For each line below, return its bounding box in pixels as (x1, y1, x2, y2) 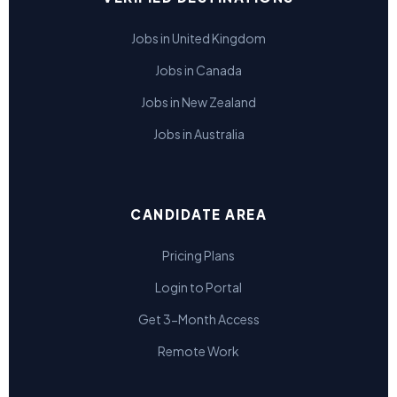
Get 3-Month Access (137, 310, 260, 327)
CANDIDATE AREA (130, 205, 267, 222)
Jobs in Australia (152, 125, 245, 142)
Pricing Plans (162, 246, 235, 263)
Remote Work (158, 342, 239, 359)
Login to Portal (155, 278, 242, 295)
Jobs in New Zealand (141, 93, 256, 110)
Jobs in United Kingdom (131, 29, 266, 46)
